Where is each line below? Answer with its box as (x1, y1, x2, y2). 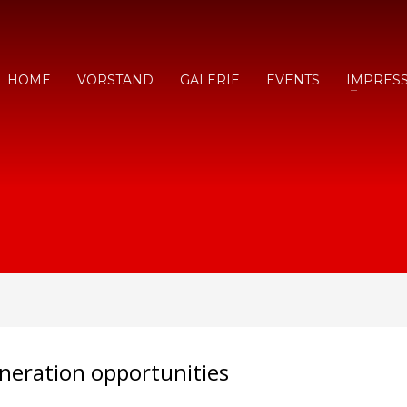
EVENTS (265, 71, 320, 88)
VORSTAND (76, 71, 154, 88)
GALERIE (179, 71, 240, 88)
